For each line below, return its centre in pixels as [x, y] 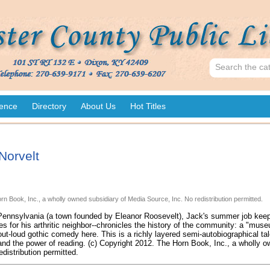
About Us [98, 106]
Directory [49, 106]
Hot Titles [148, 106]
